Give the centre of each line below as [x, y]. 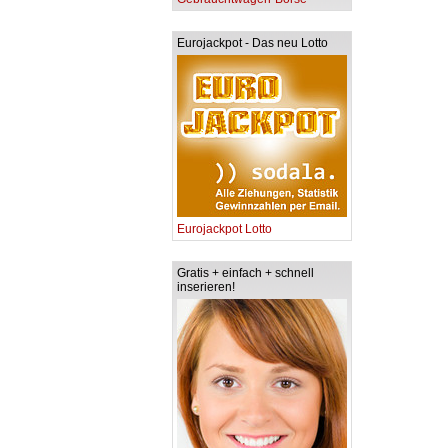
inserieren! [206, 287]
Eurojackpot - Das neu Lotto [252, 43]
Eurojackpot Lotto [224, 229]
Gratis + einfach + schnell [245, 273]
